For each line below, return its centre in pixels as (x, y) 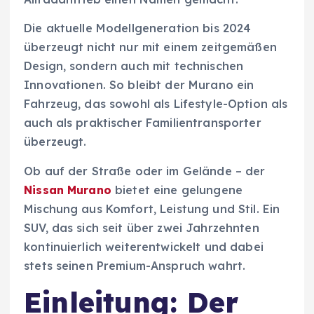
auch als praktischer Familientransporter (143, 123)
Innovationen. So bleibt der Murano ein (139, 85)
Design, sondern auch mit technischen (134, 66)
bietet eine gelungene (177, 190)
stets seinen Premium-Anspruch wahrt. (135, 265)
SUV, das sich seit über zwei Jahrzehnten (142, 227)
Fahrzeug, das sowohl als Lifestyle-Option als (156, 104)
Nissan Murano (68, 190)
